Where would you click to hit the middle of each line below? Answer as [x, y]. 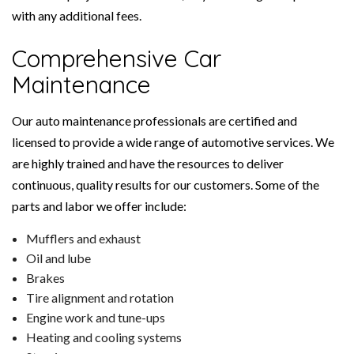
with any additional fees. [77, 16]
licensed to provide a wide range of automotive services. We [173, 142]
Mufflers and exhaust [83, 239]
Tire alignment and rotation [100, 298]
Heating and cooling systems [104, 337]
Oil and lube [58, 258]
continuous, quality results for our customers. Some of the [166, 185]
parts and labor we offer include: [99, 206]
